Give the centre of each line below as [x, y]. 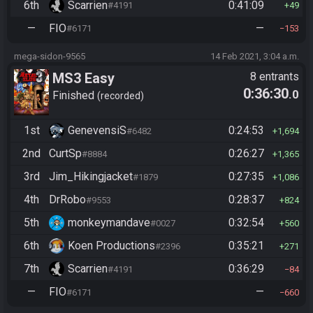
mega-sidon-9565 [50, 56]
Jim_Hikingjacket [91, 177]
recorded [121, 96]
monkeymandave [109, 223]
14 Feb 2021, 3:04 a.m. [255, 56]
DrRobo [67, 200]
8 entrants [275, 76]
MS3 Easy [83, 78]
